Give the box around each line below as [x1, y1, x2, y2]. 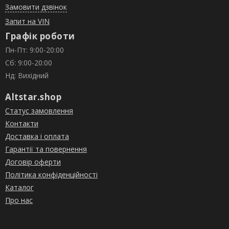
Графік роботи [5, 30, 75, 42]
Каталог [5, 182, 34, 192]
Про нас [5, 195, 33, 205]
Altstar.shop [5, 91, 61, 103]
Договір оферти [5, 157, 61, 167]
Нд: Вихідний [5, 71, 49, 80]
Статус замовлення [5, 106, 73, 116]
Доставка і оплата [5, 131, 69, 141]
